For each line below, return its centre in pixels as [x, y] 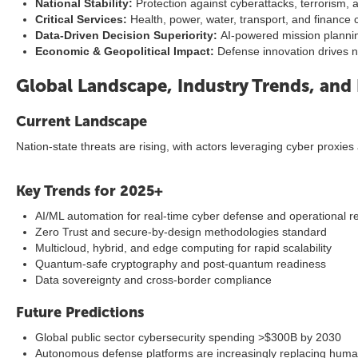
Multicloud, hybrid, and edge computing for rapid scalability [183, 248]
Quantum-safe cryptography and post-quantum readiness [181, 264]
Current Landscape [82, 121]
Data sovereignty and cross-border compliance [153, 280]
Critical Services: [81, 19]
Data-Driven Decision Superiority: [126, 35]
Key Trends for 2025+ [89, 191]
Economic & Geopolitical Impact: [125, 51]
